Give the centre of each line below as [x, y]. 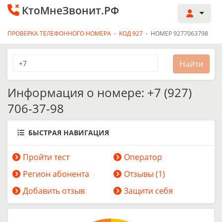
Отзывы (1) [144, 174]
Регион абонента [56, 174]
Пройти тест [46, 157]
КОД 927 [131, 33]
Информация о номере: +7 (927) [100, 92]
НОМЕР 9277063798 [179, 33]
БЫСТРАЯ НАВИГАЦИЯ [69, 133]
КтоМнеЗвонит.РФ [70, 10]
